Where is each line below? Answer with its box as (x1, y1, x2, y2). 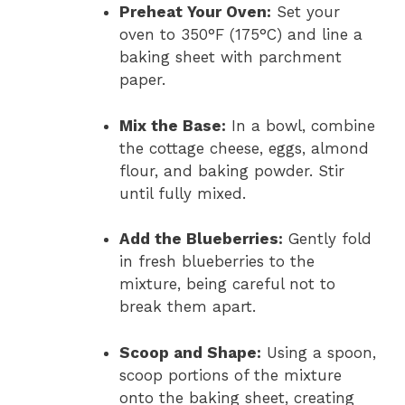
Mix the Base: (119, 116, 226, 135)
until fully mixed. (119, 184, 246, 202)
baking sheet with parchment (119, 48, 342, 67)
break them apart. (119, 297, 256, 316)
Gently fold (283, 230, 372, 249)
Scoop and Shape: (119, 343, 261, 362)
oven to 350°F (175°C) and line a (119, 25, 363, 44)
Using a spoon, (261, 343, 376, 362)
